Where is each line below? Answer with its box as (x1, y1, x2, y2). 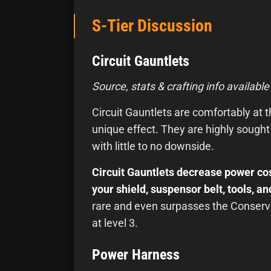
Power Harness (92, 246, 180, 264)
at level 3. (92, 217, 138, 230)
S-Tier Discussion (92, 16, 212, 36)
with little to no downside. (92, 140, 214, 153)
